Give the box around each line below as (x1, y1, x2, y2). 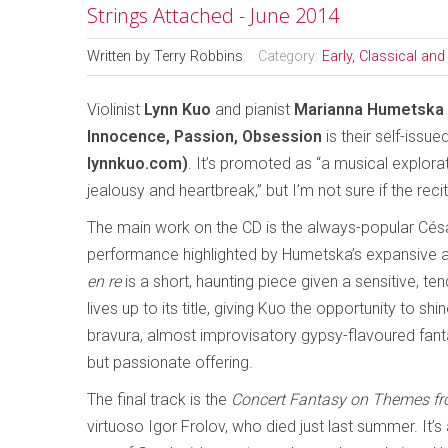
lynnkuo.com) (87, 154, 188, 173)
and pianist (211, 100, 294, 119)
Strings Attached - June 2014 (87, 2, 339, 29)
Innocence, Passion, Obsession (87, 127, 326, 146)
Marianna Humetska (294, 100, 444, 119)
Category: (258, 48, 322, 65)
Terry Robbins (154, 48, 243, 65)
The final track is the (87, 390, 231, 409)
